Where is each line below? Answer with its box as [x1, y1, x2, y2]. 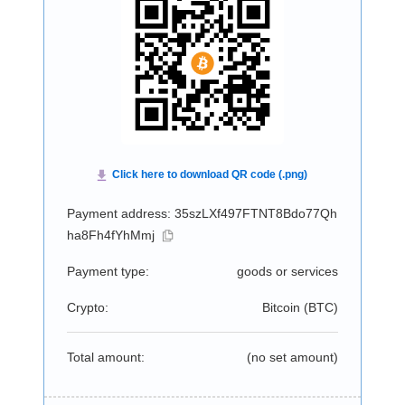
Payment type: [66, 264, 149, 278]
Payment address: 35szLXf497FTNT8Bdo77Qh [66, 206, 337, 221]
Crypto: [66, 300, 108, 315]
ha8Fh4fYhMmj [66, 228, 155, 242]
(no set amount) [246, 350, 338, 364]
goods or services [236, 264, 338, 278]
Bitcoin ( [261, 300, 308, 315]
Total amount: [66, 350, 145, 364]
